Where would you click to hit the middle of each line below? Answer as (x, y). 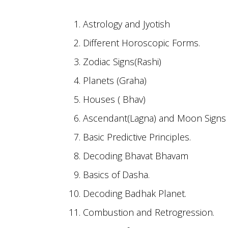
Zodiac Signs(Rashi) (122, 62)
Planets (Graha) (115, 80)
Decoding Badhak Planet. (134, 193)
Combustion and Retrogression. (148, 212)
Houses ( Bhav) (114, 99)
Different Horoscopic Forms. (141, 43)
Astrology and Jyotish (126, 24)
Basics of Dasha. (116, 175)
